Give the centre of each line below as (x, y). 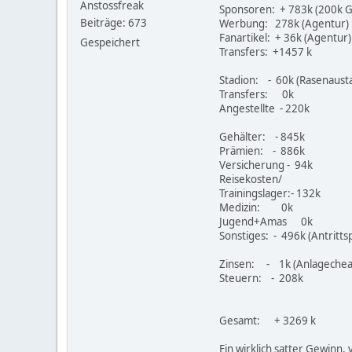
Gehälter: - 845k (262, 137)
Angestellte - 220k (264, 108)
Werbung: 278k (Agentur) (284, 24)
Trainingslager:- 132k (270, 193)
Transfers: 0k (257, 94)
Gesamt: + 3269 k (268, 321)
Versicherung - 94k (266, 165)
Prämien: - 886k (262, 151)
